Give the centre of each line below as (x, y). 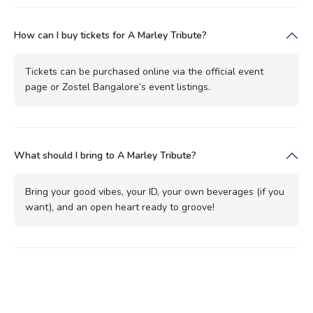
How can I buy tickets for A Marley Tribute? (110, 36)
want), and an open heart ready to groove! (120, 208)
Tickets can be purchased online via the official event (144, 72)
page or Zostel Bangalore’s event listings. (118, 87)
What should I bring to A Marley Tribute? (105, 156)
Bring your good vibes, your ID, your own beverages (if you (155, 192)
